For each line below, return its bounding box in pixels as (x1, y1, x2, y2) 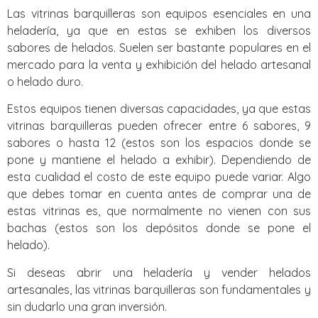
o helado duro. (7, 74, 83, 89)
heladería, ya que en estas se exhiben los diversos (7, 23, 311, 38)
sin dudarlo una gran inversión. (7, 299, 167, 314)
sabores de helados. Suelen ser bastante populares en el (7, 40, 311, 55)
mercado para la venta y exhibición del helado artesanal (7, 57, 311, 72)
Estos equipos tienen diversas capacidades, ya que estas (7, 102, 311, 116)
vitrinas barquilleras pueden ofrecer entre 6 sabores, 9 (7, 119, 311, 133)
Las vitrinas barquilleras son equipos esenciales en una (7, 6, 311, 21)
